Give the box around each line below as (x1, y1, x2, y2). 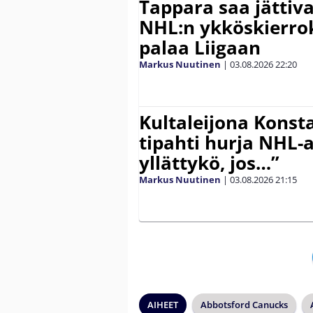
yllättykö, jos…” (139, 150, 279, 176)
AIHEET (147, 298, 178, 312)
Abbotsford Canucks (201, 298, 288, 312)
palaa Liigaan (139, 35, 261, 61)
